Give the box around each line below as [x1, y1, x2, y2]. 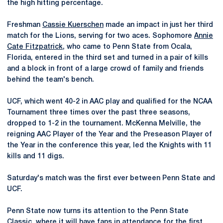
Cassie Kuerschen [42, 22, 104, 28]
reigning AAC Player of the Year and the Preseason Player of [7, 131, 212, 138]
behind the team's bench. [7, 77, 94, 83]
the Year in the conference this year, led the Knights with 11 [7, 142, 212, 149]
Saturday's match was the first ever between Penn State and [7, 175, 215, 182]
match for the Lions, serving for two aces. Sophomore [7, 33, 194, 39]
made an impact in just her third [104, 22, 213, 28]
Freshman [7, 22, 42, 28]
